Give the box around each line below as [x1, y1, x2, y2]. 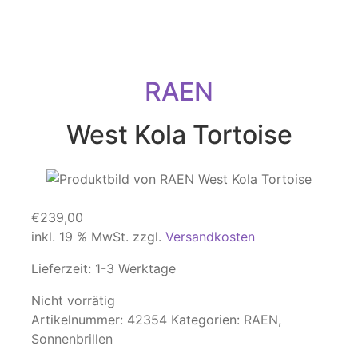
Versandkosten [165, 229, 255, 245]
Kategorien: [171, 312, 244, 328]
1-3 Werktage [95, 261, 176, 277]
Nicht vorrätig [31, 292, 115, 309]
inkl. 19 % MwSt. [31, 229, 129, 245]
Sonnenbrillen [31, 331, 113, 348]
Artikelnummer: [31, 312, 127, 328]
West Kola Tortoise [66, 119, 292, 151]
